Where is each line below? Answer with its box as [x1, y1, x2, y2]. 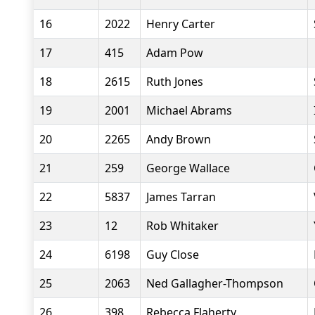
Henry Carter [146, 16, 215, 32]
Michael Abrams [146, 103, 232, 118]
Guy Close [146, 247, 199, 262]
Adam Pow [146, 45, 203, 60]
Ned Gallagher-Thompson [146, 276, 283, 291]
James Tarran [146, 189, 216, 205]
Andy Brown [146, 131, 211, 147]
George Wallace [146, 160, 230, 176]
